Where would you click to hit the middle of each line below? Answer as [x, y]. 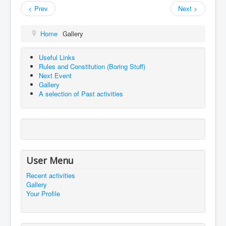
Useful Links [57, 57]
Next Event [55, 75]
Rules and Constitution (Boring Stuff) [92, 66]
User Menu [50, 160]
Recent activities [51, 175]
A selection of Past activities [81, 93]
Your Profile [43, 193]
